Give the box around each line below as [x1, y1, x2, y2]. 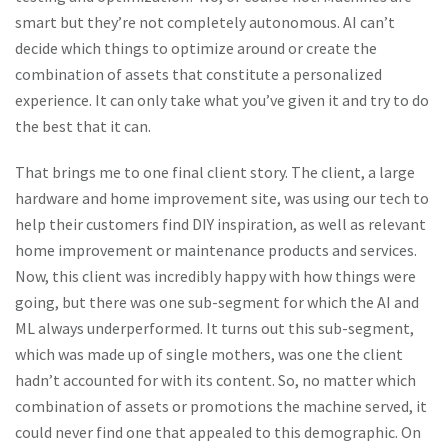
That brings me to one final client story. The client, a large [15, 162, 415, 183]
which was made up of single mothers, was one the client [15, 344, 403, 365]
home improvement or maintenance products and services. [15, 240, 417, 261]
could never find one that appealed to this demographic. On [15, 422, 421, 443]
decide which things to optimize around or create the [15, 38, 377, 59]
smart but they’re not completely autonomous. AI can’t [15, 12, 395, 33]
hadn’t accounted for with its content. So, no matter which [15, 370, 416, 391]
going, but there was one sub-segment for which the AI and [15, 292, 419, 313]
